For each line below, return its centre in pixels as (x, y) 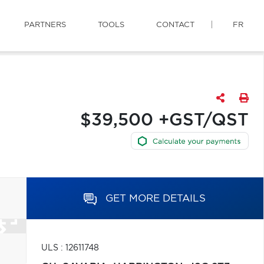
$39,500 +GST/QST (164, 121)
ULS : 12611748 (70, 248)
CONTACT (175, 25)
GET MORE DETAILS (156, 198)
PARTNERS (45, 25)
